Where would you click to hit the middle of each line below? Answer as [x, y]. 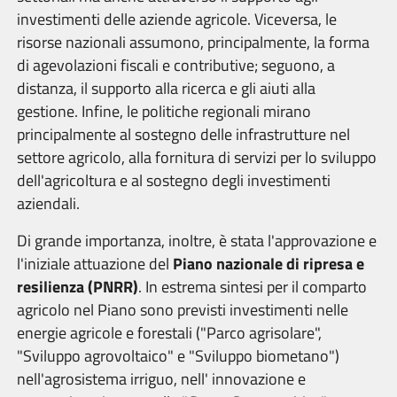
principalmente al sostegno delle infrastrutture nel [183, 134]
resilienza [51, 287]
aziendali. [48, 203]
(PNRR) [113, 287]
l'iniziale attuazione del [95, 264]
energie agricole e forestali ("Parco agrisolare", [169, 333]
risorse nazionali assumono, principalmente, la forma [193, 42]
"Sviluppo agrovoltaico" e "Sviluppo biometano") [178, 356]
